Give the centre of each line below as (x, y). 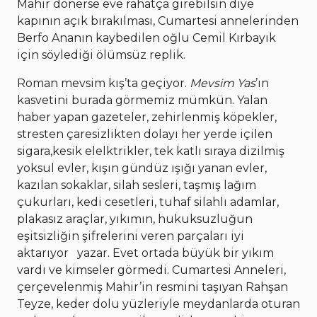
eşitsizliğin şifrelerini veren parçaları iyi (131, 236)
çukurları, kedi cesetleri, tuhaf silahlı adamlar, (148, 202)
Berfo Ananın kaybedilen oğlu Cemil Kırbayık (146, 38)
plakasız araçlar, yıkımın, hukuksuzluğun (135, 219)
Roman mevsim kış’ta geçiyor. (103, 83)
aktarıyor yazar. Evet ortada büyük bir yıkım (145, 253)
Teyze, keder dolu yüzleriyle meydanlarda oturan (158, 304)
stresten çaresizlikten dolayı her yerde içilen (145, 134)
